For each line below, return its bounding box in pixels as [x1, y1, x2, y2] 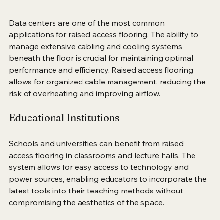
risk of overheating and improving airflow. [9, 100, 160, 110]
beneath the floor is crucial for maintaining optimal [9, 64, 195, 75]
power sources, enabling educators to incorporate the [9, 185, 209, 195]
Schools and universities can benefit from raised [9, 150, 186, 160]
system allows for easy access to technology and [9, 173, 191, 184]
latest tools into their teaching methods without [9, 197, 185, 207]
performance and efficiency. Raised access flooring [9, 76, 195, 86]
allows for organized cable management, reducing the [9, 88, 208, 98]
